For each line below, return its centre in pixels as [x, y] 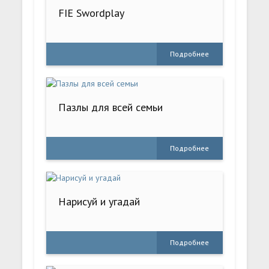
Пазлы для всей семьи [111, 107]
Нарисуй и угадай [99, 201]
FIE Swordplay [92, 13]
